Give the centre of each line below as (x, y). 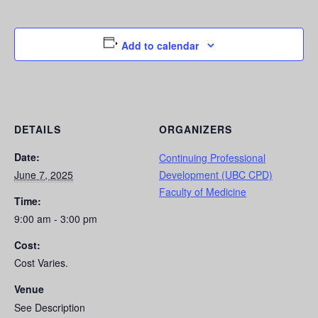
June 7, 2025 (44, 175)
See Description (50, 308)
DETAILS (38, 130)
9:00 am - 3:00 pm (56, 219)
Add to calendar (160, 46)
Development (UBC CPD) (216, 175)
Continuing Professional (212, 158)
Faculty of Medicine (203, 192)
